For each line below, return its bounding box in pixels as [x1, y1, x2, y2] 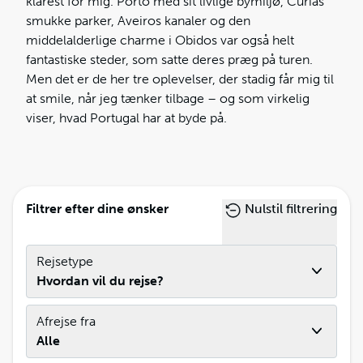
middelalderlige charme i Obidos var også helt [26, 32, 294, 48]
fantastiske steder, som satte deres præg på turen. [26, 52, 313, 67]
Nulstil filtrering [245, 201, 337, 216]
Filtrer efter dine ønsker [26, 201, 169, 216]
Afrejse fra [36, 314, 96, 329]
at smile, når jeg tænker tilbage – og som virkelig [26, 91, 310, 106]
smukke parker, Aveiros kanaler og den [26, 13, 250, 28]
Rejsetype [36, 254, 93, 269]
